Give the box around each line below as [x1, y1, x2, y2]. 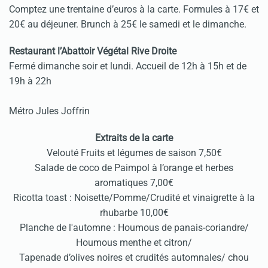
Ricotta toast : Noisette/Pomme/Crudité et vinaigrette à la [13, 192, 255, 204]
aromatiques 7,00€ [95, 177, 173, 189]
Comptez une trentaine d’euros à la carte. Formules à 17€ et [9, 4, 259, 16]
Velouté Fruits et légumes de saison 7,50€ [46, 147, 222, 159]
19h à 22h [9, 75, 51, 87]
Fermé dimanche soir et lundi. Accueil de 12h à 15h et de [9, 60, 246, 72]
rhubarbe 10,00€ [99, 207, 169, 219]
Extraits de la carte [95, 132, 173, 144]
